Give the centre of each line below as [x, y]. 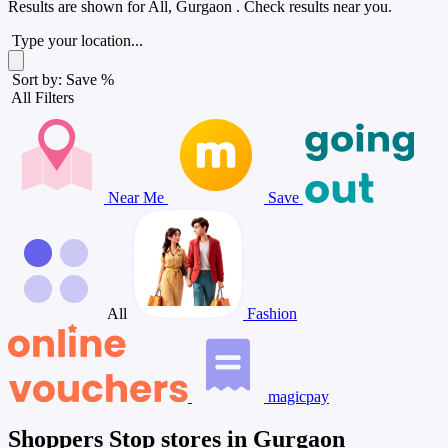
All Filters [43, 97]
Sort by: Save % [61, 79]
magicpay [296, 396]
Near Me [136, 197]
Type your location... [77, 40]
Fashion [270, 313]
